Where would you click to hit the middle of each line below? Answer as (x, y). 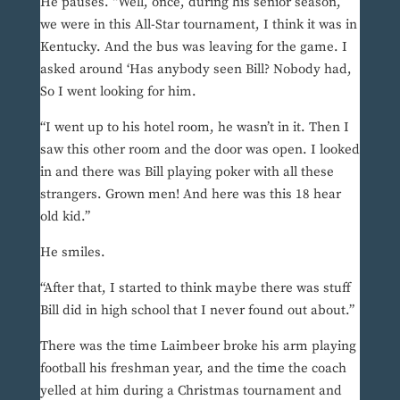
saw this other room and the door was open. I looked (200, 150)
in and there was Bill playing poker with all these (187, 172)
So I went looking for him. (118, 92)
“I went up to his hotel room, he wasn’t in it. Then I (194, 128)
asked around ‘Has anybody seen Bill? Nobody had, (196, 70)
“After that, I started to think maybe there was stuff (195, 288)
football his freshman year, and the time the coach (193, 369)
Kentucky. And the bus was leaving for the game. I (193, 47)
